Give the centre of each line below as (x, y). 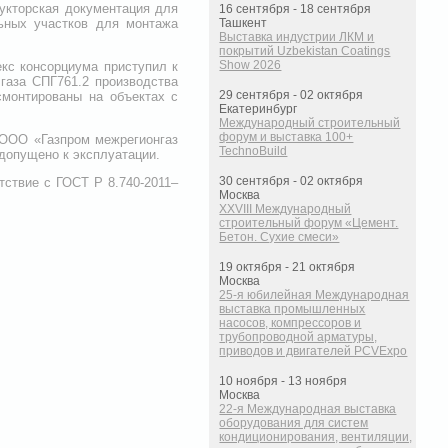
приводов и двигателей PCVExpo (313, 351)
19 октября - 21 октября (287, 267)
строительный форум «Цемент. (309, 223)
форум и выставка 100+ (286, 137)
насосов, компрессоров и (290, 323)
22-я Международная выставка (308, 409)
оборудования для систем (294, 423)
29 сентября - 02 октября (291, 95)
